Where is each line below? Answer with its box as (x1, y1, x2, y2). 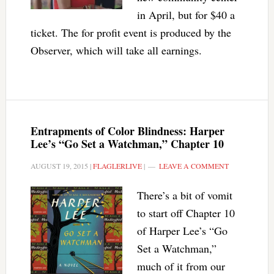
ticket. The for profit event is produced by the (30, 25, 231, 40)
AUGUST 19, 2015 (30, 161, 88, 171)
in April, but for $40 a (136, 7, 235, 22)
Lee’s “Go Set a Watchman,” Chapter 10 (30, 136, 224, 152)
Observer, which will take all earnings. (30, 43, 202, 57)
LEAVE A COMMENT (158, 161, 229, 171)
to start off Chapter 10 (136, 206, 235, 220)
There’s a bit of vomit (136, 188, 232, 202)
